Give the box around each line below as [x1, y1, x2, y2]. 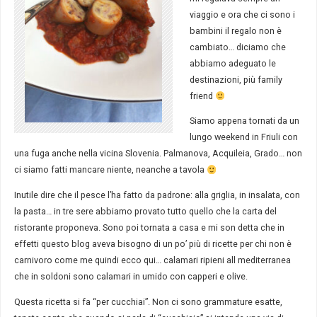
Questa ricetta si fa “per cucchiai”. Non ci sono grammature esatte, [13, 296, 282, 307]
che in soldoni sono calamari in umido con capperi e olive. [13, 271, 248, 282]
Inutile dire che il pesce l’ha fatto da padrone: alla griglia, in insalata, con [13, 190, 300, 201]
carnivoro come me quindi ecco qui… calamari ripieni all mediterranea [13, 255, 291, 266]
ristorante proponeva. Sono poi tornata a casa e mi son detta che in [13, 222, 284, 234]
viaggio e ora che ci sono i [189, 8, 295, 20]
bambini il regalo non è [189, 25, 282, 36]
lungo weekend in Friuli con [189, 132, 298, 143]
